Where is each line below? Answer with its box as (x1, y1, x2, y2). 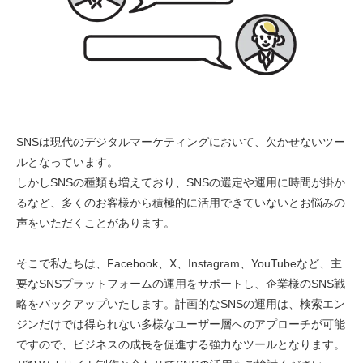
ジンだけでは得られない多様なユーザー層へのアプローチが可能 (16, 318, 345, 331)
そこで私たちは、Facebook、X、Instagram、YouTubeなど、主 (16, 257, 342, 270)
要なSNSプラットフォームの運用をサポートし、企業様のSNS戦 (16, 277, 345, 290)
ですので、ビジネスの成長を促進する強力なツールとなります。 (16, 338, 345, 351)
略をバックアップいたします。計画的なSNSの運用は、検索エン (16, 297, 345, 310)
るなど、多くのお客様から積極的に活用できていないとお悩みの (16, 196, 345, 209)
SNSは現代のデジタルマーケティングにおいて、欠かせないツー (16, 135, 345, 148)
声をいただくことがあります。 (16, 216, 175, 229)
